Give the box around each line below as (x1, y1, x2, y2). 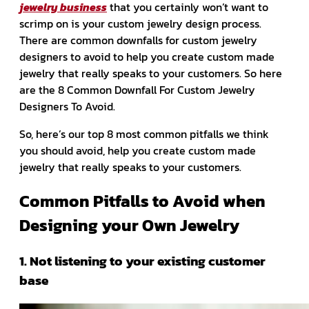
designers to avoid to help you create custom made (19, 48, 275, 66)
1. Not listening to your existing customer (19, 251, 266, 271)
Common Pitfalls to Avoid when (19, 189, 266, 214)
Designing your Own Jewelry (19, 213, 239, 238)
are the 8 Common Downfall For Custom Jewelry (19, 81, 255, 99)
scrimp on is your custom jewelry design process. (19, 15, 261, 32)
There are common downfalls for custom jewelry (19, 32, 257, 49)
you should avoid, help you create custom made (19, 142, 256, 159)
